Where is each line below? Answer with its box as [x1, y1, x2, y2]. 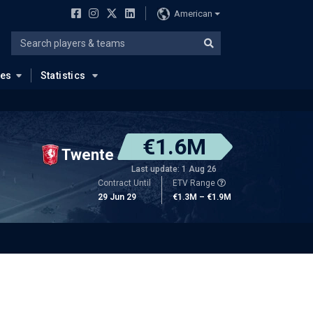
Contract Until [98, 178, 151, 188]
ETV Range [173, 178, 217, 188]
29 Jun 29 [98, 192, 136, 202]
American [173, 8, 212, 19]
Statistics [40, 70, 86, 81]
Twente [61, 145, 114, 163]
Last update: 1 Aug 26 [131, 164, 217, 174]
